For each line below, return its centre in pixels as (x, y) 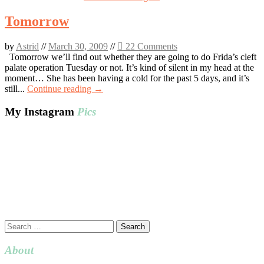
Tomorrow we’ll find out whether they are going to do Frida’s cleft (131, 57)
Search (17, 225)
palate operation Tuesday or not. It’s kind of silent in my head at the (129, 68)
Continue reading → (65, 89)
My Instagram (41, 112)
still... (16, 89)
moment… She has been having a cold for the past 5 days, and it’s (127, 78)
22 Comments (150, 47)
